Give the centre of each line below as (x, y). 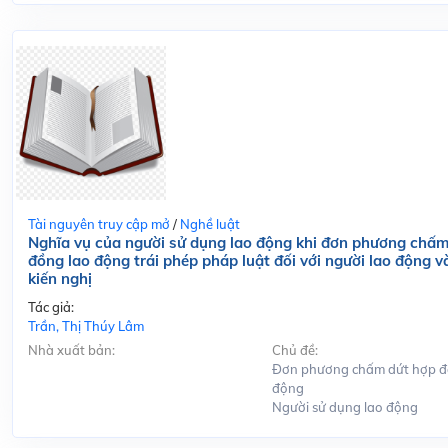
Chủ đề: (294, 349)
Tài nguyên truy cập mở (99, 223)
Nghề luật (210, 223)
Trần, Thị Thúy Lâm (86, 325)
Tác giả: (51, 306)
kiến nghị (60, 278)
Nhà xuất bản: (71, 349)
